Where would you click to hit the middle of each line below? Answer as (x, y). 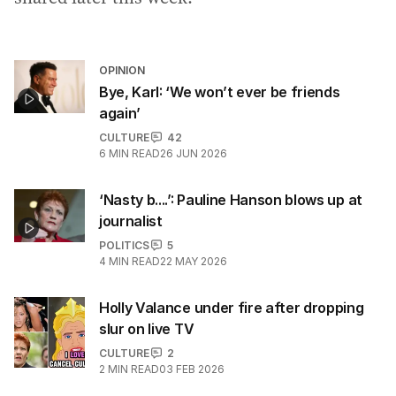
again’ (120, 113)
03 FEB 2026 (192, 369)
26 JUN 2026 (194, 153)
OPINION (122, 70)
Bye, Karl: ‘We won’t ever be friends (220, 91)
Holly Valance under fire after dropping (232, 307)
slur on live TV (147, 328)
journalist (131, 221)
